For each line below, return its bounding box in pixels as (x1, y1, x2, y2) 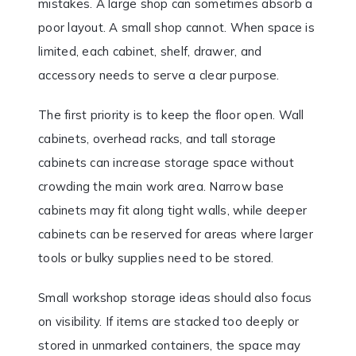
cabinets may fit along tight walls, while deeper (38, 203, 307, 219)
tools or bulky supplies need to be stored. (38, 250, 274, 266)
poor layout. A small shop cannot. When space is (38, 20, 315, 36)
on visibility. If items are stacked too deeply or (38, 314, 300, 330)
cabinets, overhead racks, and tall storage (38, 131, 277, 147)
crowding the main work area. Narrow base (38, 179, 284, 195)
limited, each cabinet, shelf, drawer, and (38, 44, 262, 60)
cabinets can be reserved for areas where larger (38, 226, 313, 242)
